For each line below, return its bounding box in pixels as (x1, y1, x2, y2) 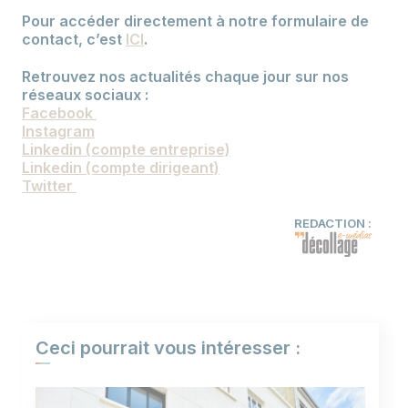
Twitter (22, 177, 76, 196)
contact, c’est (22, 30, 126, 49)
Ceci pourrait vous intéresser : (36, 336, 301, 359)
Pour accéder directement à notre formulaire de (22, 12, 369, 31)
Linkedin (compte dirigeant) (22, 158, 219, 178)
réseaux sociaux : (22, 86, 152, 105)
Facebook (22, 104, 97, 123)
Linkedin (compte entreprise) (22, 140, 230, 159)
